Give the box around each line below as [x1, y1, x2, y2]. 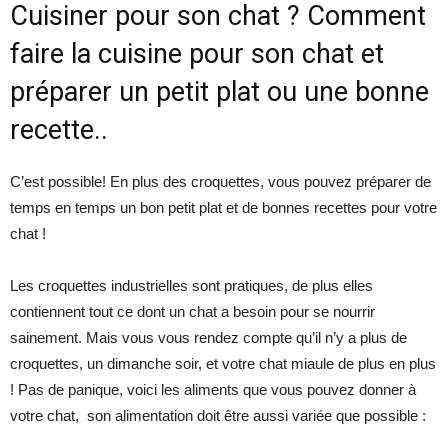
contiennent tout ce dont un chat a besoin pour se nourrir [10, 303, 375, 321]
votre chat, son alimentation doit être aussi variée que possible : [10, 407, 426, 425]
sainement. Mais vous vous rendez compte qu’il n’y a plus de [10, 329, 407, 347]
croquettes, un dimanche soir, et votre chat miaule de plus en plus [10, 355, 436, 373]
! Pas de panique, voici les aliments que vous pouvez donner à [10, 381, 416, 399]
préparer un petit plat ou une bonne [10, 76, 429, 109]
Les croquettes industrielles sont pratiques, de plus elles [10, 277, 373, 295]
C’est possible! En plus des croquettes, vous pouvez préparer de [10, 173, 431, 191]
